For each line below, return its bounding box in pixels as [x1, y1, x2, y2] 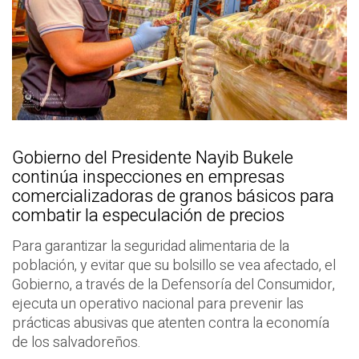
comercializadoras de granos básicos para [12, 184, 334, 210]
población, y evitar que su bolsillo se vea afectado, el [12, 255, 336, 277]
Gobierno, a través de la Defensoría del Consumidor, [12, 274, 335, 296]
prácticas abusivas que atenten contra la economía [12, 313, 329, 335]
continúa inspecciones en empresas [12, 164, 284, 191]
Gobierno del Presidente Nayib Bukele [12, 145, 293, 171]
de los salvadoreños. [12, 332, 141, 354]
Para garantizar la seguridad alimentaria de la [12, 236, 289, 258]
